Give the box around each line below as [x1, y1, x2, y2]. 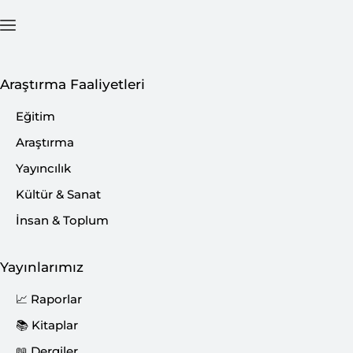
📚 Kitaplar [16, 318, 78, 333]
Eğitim [16, 109, 55, 124]
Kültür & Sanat [16, 187, 101, 202]
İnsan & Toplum [16, 213, 109, 228]
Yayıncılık [16, 161, 71, 176]
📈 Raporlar [16, 292, 82, 307]
